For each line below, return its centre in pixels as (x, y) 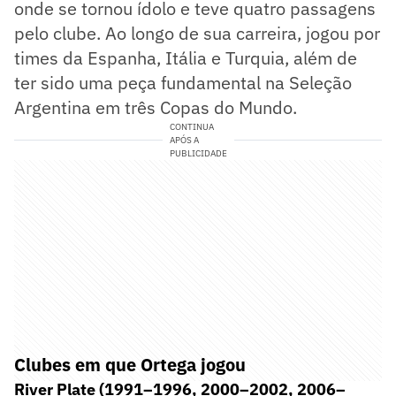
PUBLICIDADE (198, 153)
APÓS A (184, 140)
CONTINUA (191, 126)
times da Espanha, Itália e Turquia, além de (186, 57)
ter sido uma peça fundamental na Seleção (183, 82)
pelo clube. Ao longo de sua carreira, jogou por (197, 33)
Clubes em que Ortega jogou (130, 364)
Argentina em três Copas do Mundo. (156, 107)
